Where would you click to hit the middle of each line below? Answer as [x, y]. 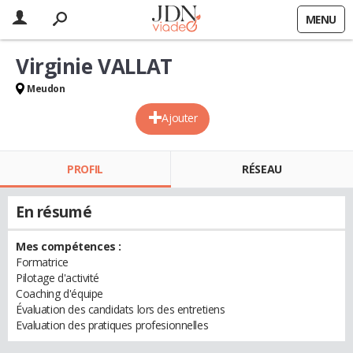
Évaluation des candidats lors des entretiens [121, 309]
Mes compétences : [69, 246]
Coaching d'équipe [59, 294]
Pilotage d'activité [58, 278]
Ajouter [180, 118]
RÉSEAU [262, 169]
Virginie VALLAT [94, 66]
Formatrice [42, 262]
